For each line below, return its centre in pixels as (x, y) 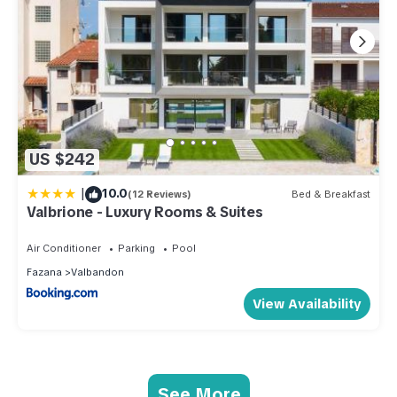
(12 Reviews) (160, 195)
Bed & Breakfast (331, 195)
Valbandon (97, 272)
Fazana (44, 272)
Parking (136, 248)
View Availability (307, 304)
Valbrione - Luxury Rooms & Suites (145, 212)
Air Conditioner (64, 248)
